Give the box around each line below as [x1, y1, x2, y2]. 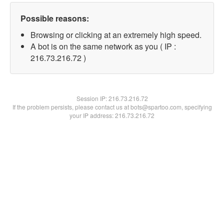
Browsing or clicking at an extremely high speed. [30, 29, 201, 40]
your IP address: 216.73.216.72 [69, 111, 154, 119]
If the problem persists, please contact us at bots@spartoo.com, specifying [12, 102, 212, 111]
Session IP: [76, 94, 108, 102]
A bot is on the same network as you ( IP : [30, 40, 176, 52]
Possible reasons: [20, 12, 89, 24]
